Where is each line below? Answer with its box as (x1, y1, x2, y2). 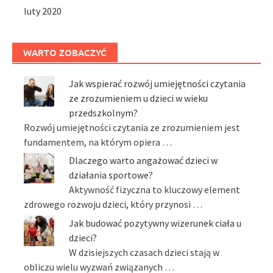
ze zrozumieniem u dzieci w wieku (69, 91, 208, 104)
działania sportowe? (69, 169, 154, 182)
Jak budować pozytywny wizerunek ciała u (69, 216, 242, 229)
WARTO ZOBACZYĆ (23, 46, 107, 58)
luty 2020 (24, 4, 62, 17)
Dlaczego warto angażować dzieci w (69, 154, 218, 167)
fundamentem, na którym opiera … (24, 135, 172, 148)
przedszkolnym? (69, 106, 138, 119)
